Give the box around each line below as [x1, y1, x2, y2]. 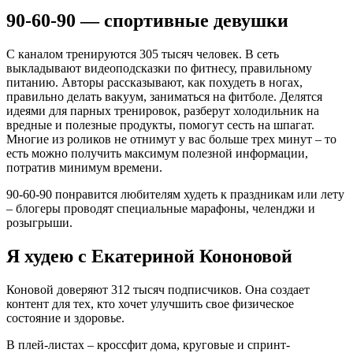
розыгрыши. [6, 216, 72, 230]
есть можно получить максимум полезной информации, [6, 147, 308, 161]
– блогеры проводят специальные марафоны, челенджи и [6, 202, 315, 216]
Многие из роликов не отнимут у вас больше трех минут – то [6, 132, 336, 147]
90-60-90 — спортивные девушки [6, 10, 288, 32]
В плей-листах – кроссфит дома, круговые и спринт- [6, 337, 290, 351]
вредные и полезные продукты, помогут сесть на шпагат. [6, 118, 314, 132]
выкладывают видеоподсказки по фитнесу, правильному [6, 61, 312, 76]
